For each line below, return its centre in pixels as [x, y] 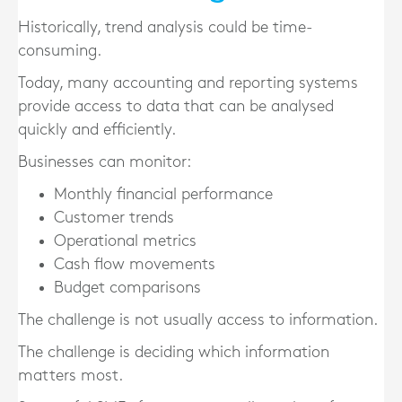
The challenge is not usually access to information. [198, 320]
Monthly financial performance [163, 194]
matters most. [70, 376]
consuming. [60, 51]
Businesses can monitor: [105, 162]
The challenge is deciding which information [174, 352]
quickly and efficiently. [97, 130]
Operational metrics [125, 241]
